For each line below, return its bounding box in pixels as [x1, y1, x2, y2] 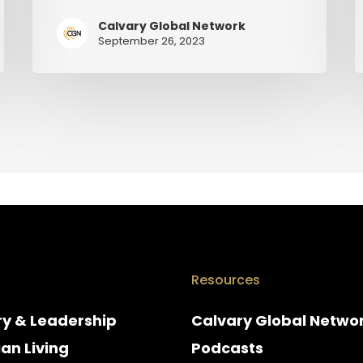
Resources [190, 271, 260, 290]
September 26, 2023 [98, 33, 206, 49]
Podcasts [190, 338, 263, 359]
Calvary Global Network [98, 18, 246, 35]
